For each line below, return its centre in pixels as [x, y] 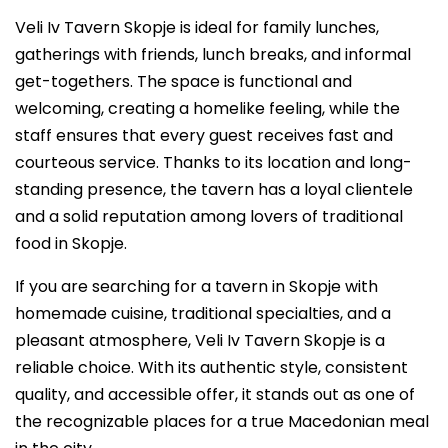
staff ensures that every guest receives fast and [204, 135]
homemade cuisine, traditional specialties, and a [203, 313]
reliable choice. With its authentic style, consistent [211, 367]
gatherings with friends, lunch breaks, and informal [213, 54]
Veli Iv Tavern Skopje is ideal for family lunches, [197, 27]
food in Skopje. [71, 243]
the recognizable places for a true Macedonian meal [222, 421]
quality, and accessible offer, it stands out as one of [215, 394]
